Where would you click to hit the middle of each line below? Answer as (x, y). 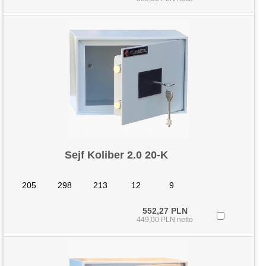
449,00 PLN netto (165, 220)
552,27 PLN (165, 211)
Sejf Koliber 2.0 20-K (117, 155)
